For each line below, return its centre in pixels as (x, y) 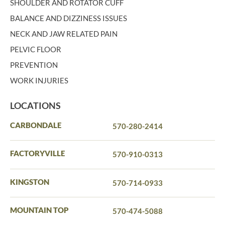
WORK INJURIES (39, 80)
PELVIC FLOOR (36, 49)
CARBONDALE (36, 125)
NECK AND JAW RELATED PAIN (64, 33)
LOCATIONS (35, 105)
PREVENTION (34, 65)
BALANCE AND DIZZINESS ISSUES (69, 18)
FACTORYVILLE (37, 153)
